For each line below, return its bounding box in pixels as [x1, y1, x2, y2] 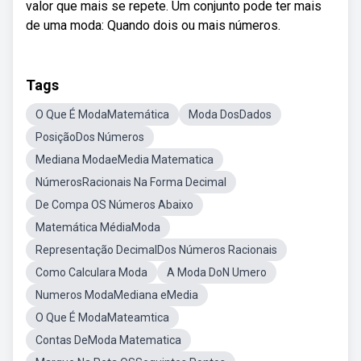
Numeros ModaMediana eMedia [35, 288, 198, 301]
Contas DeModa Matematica [35, 334, 181, 346]
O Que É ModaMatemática [35, 108, 169, 121]
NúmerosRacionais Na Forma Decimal [35, 176, 226, 189]
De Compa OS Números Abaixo [35, 198, 193, 211]
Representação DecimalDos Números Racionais [35, 243, 277, 256]
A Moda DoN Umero [167, 266, 267, 279]
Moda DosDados [189, 108, 272, 121]
